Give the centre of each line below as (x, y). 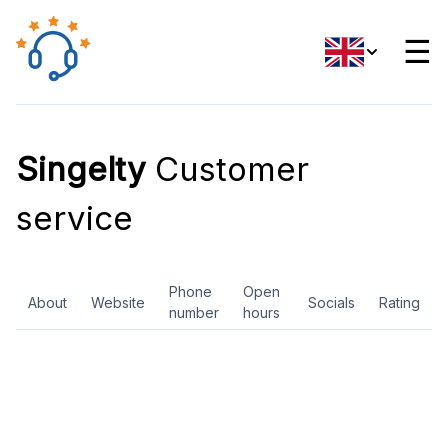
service (74, 218)
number (194, 312)
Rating (399, 302)
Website (118, 302)
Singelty (81, 169)
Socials (331, 302)
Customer (227, 169)
